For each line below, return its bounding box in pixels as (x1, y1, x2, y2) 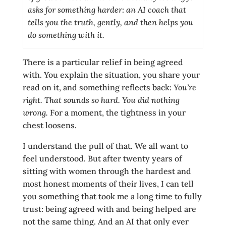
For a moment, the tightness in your (47, 107, 186, 118)
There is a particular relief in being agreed (22, 57, 183, 67)
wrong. (22, 107, 48, 118)
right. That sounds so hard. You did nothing (22, 95, 180, 105)
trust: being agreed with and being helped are (22, 204, 196, 214)
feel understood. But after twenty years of (22, 153, 182, 163)
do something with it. (28, 30, 105, 40)
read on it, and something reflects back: (22, 82, 174, 92)
